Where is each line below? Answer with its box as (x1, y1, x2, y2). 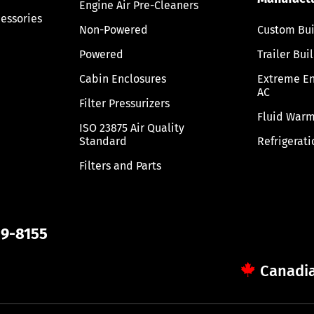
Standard (79, 134, 128, 148)
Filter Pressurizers (79, 96, 170, 110)
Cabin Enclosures (79, 71, 167, 86)
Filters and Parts (79, 158, 162, 172)
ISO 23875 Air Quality (79, 121, 185, 135)
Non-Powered (79, 22, 149, 36)
